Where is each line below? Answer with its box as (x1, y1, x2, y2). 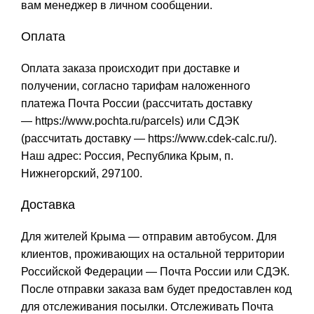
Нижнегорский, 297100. (21, 167, 142, 179)
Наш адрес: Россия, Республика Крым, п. (21, 149, 233, 162)
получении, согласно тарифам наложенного (21, 79, 250, 92)
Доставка (21, 197, 75, 212)
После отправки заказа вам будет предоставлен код (21, 282, 292, 295)
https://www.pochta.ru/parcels (35, 114, 180, 127)
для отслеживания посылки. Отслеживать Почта (21, 300, 273, 313)
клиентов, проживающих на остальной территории (21, 247, 285, 260)
